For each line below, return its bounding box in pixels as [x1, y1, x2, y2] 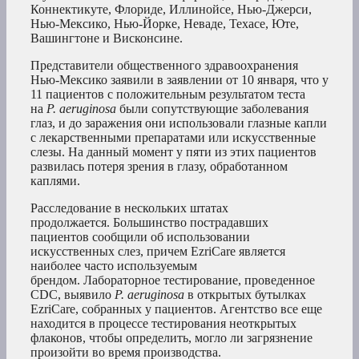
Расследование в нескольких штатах [30, 201, 228, 216]
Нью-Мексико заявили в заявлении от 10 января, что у [30, 73, 329, 87]
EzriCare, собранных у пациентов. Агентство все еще [30, 302, 322, 317]
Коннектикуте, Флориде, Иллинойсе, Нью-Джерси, [30, 2, 312, 17]
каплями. [30, 174, 80, 188]
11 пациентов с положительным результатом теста [30, 87, 305, 102]
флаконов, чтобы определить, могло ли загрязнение [30, 331, 313, 345]
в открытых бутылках [184, 288, 306, 302]
